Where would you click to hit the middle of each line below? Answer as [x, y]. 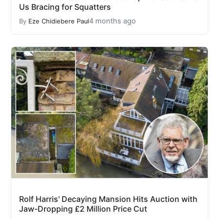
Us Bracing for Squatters [65, 7]
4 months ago [112, 21]
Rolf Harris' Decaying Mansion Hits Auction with [108, 199]
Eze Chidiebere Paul [59, 21]
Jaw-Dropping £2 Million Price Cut [83, 209]
